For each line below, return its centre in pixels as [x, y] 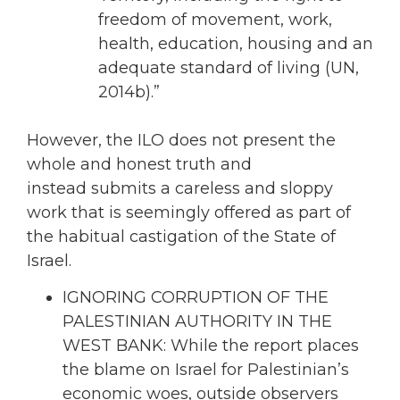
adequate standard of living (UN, [229, 67]
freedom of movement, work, [215, 19]
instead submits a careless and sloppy [180, 188]
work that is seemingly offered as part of [189, 212]
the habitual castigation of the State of [181, 236]
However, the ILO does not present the [181, 140]
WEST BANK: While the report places [211, 346]
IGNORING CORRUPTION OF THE [196, 298]
